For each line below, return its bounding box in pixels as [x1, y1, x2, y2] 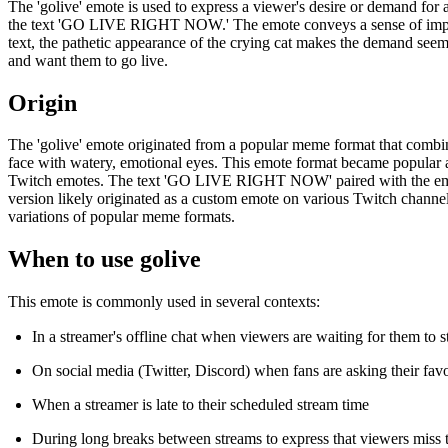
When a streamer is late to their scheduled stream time [32, 396, 369, 414]
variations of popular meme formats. [8, 208, 235, 226]
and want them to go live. [8, 51, 168, 69]
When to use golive [8, 246, 201, 273]
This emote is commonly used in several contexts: [8, 293, 320, 311]
